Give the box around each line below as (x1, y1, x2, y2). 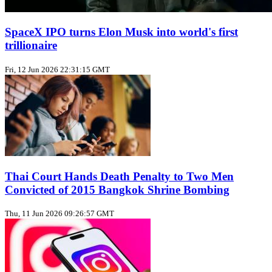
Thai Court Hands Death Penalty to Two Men (5, 169, 234, 183)
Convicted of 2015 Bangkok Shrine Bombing (5, 183, 229, 196)
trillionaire (5, 39, 57, 52)
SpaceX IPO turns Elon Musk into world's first (5, 25, 238, 39)
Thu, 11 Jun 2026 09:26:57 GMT (5, 209, 114, 219)
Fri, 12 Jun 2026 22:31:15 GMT (5, 64, 110, 74)
